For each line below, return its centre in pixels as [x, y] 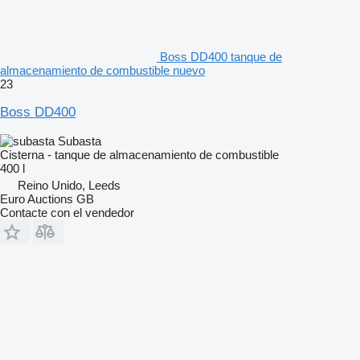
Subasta [80, 141]
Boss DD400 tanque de [221, 56]
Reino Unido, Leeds [69, 185]
